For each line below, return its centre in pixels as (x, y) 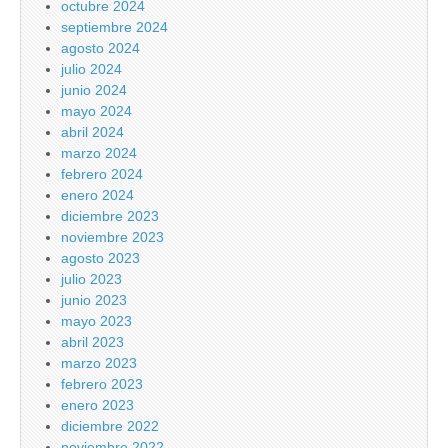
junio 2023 (94, 300)
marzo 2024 (99, 153)
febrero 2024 (102, 174)
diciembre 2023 (110, 216)
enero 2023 (97, 405)
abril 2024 (92, 132)
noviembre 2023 (112, 237)
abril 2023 (92, 342)
